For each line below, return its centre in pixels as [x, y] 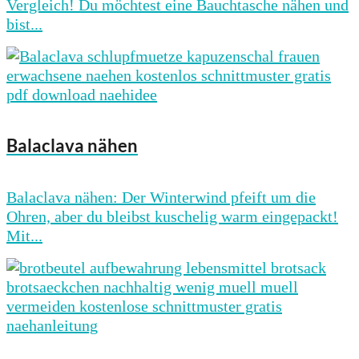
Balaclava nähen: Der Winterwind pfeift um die [161, 197]
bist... [24, 24]
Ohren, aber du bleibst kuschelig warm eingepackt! [172, 216]
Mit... [24, 235]
